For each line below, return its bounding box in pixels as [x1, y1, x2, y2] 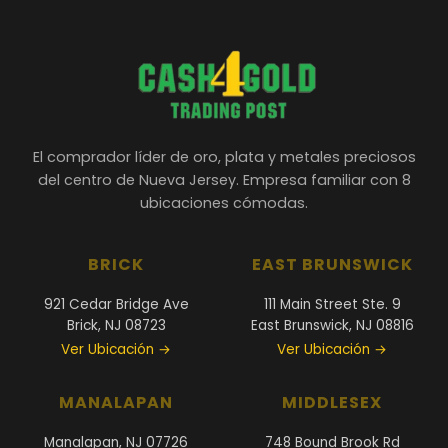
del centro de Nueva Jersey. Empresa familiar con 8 [37, 170, 411, 191]
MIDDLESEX [282, 391, 382, 415]
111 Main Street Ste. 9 [263, 295, 401, 315]
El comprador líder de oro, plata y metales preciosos [32, 147, 416, 168]
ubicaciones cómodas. [140, 193, 308, 214]
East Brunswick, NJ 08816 [250, 316, 414, 336]
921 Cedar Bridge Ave [43, 295, 189, 315]
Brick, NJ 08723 [66, 316, 166, 336]
